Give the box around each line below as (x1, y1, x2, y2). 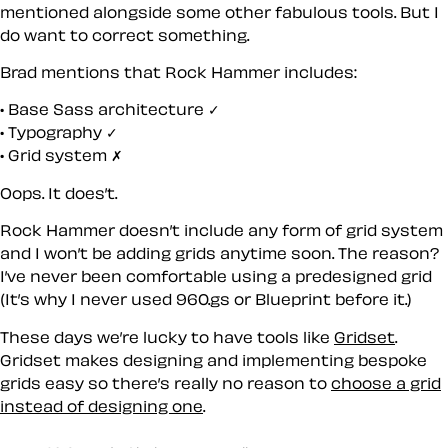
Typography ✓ (8, 124, 118, 141)
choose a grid (331, 374, 441, 391)
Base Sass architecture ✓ (8, 101, 220, 118)
